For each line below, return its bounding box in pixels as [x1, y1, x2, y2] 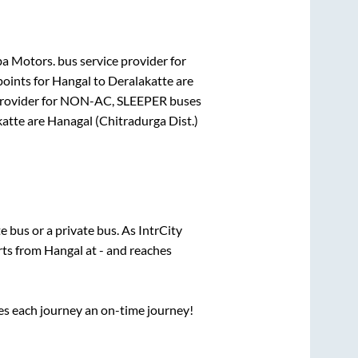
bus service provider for [54, 52, 186, 68]
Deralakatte [108, 72, 173, 88]
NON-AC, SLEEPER [60, 92, 167, 108]
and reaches [103, 242, 172, 257]
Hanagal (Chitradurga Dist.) [47, 112, 198, 128]
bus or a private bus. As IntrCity [10, 222, 182, 237]
